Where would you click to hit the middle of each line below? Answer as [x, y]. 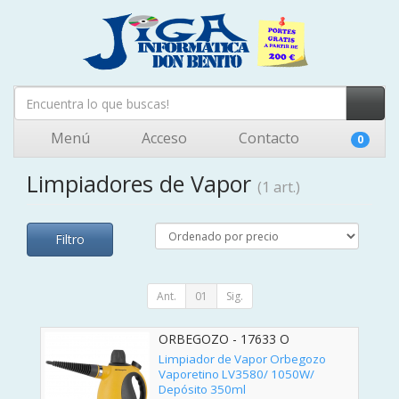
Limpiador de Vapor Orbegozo [242, 359]
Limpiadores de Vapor [142, 183]
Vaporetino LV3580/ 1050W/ [236, 375]
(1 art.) [279, 187]
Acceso [163, 138]
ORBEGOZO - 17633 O [224, 339]
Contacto [267, 138]
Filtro [70, 239]
